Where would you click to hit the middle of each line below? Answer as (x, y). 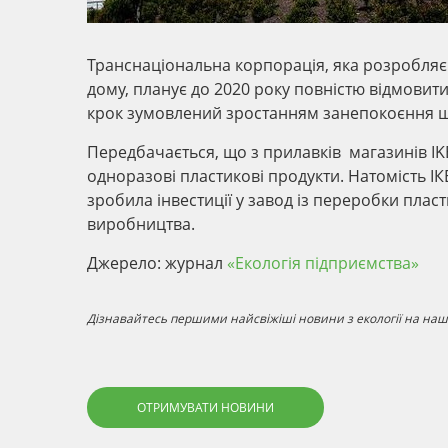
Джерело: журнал (157, 263)
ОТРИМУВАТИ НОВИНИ (205, 408)
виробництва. (141, 224)
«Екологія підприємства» (323, 263)
